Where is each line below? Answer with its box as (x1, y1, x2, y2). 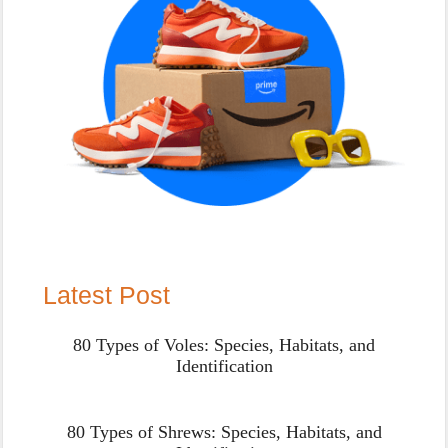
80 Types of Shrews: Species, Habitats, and (66, 421, 382, 442)
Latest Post (43, 280, 170, 309)
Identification (175, 355, 273, 376)
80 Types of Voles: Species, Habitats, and (73, 334, 375, 355)
